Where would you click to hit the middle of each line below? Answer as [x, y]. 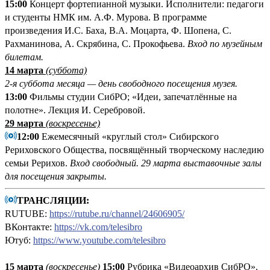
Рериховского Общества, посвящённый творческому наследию [134, 149]
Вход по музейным [225, 43]
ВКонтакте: [30, 227]
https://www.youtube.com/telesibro [99, 240]
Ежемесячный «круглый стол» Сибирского [129, 136]
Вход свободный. [104, 163]
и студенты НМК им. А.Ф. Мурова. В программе [106, 17]
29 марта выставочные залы [201, 163]
